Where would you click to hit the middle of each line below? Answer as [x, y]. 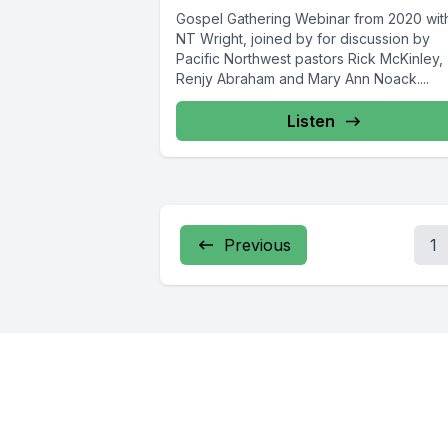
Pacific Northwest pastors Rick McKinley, [309, 59]
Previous [257, 245]
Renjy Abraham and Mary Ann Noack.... [302, 79]
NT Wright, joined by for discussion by [303, 39]
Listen [311, 121]
